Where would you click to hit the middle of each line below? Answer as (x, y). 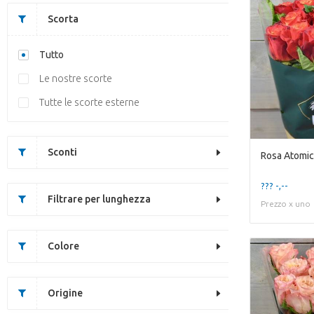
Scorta (63, 19)
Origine (65, 293)
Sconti (62, 152)
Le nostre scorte (76, 78)
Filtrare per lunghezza (99, 199)
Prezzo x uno (286, 204)
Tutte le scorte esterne (89, 102)
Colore (63, 246)
